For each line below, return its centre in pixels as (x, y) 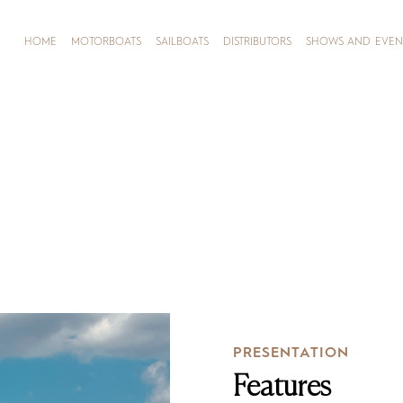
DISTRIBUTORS (257, 42)
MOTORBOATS (106, 42)
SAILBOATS (182, 42)
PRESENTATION (291, 354)
